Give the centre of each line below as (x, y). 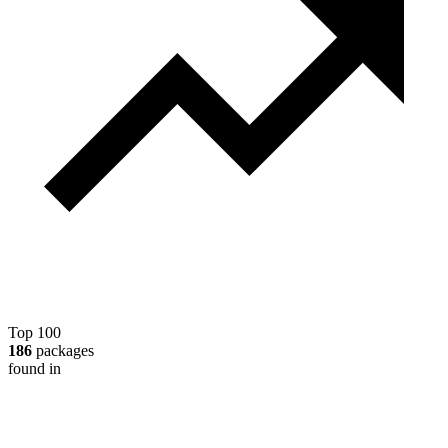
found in (34, 368)
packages (63, 350)
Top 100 (34, 332)
